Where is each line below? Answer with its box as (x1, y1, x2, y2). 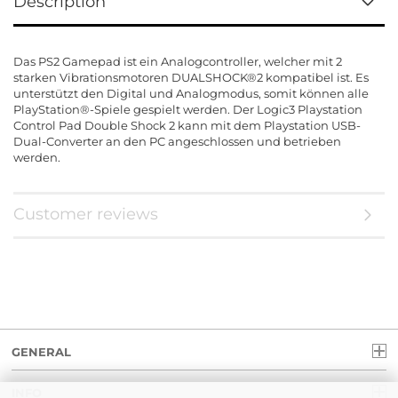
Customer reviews (13, 204, 158, 224)
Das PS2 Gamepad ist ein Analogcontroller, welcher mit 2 (13, 54, 342, 68)
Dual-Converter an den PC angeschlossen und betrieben (13, 134, 341, 148)
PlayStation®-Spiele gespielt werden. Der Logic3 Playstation (13, 102, 362, 116)
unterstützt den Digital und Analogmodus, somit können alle (13, 86, 369, 100)
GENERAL (12, 345, 72, 359)
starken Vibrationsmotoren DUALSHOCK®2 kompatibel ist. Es (13, 70, 369, 84)
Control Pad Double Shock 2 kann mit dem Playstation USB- (13, 118, 361, 132)
